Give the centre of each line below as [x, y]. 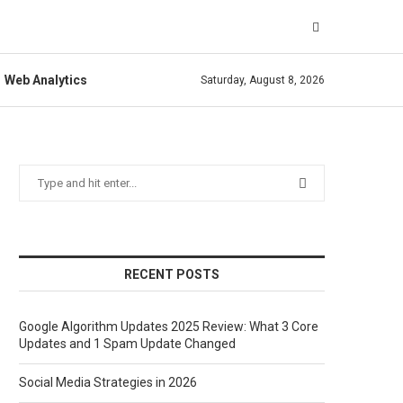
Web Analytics [45, 80]
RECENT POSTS [172, 274]
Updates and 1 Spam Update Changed [127, 344]
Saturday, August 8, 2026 [263, 80]
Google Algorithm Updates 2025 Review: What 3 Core [169, 327]
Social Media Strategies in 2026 [108, 382]
